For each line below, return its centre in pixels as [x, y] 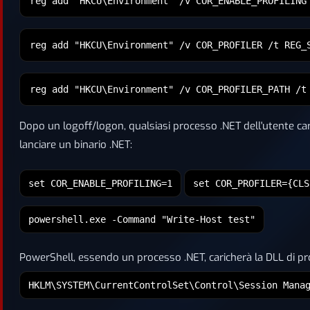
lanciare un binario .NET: [76, 145]
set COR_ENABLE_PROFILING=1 [100, 183]
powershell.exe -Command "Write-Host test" [142, 219]
